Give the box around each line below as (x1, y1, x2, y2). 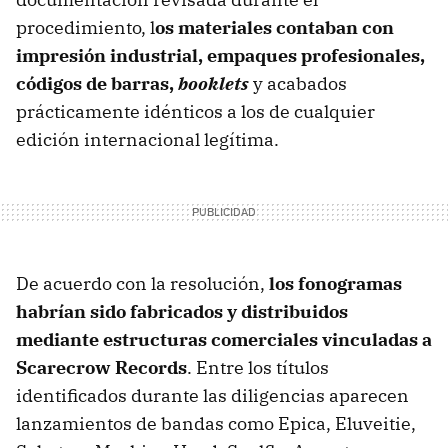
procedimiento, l (16, 15, 155, 39)
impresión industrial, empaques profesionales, (16, 43, 425, 67)
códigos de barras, (16, 71, 178, 95)
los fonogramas (269, 271, 402, 295)
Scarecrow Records (16, 355, 187, 379)
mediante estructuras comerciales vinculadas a (16, 327, 432, 351)
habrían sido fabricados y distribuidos (16, 299, 348, 323)
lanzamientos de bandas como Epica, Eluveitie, (16, 411, 416, 435)
